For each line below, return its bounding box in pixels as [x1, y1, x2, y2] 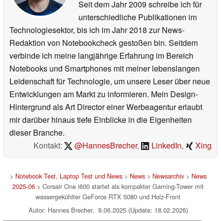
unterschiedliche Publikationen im [78, 11, 197, 23]
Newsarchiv [152, 171, 184, 181]
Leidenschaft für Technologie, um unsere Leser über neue [9, 75, 210, 87]
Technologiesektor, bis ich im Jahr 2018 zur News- [9, 24, 184, 36]
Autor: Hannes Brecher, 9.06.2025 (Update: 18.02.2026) [28, 205, 188, 215]
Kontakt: [33, 139, 64, 151]
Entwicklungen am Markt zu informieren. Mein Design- [9, 88, 198, 100]
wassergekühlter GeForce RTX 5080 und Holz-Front [36, 191, 181, 201]
